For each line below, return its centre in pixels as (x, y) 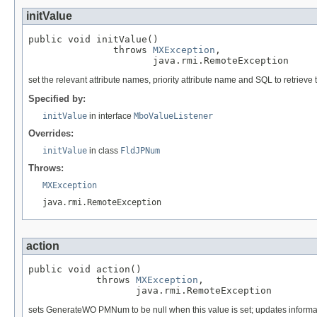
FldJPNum (140, 151)
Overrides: (51, 134)
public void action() (85, 270)
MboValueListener (173, 116)
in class (104, 151)
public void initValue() (93, 40)
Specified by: (57, 99)
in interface (110, 116)
